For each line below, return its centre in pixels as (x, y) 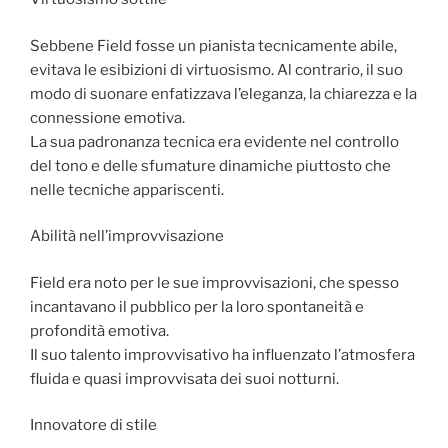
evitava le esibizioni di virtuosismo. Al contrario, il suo (216, 69)
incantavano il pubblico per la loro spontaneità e (197, 306)
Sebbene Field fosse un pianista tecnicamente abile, (213, 45)
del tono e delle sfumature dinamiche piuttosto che (210, 165)
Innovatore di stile (93, 425)
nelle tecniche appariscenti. (127, 189)
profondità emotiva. (99, 330)
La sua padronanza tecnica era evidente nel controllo (214, 141)
